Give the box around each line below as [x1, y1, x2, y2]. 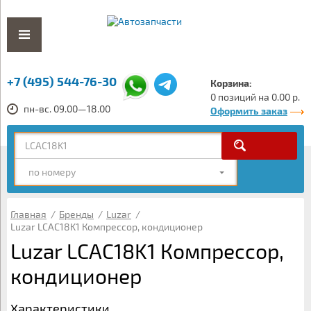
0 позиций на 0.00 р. [210, 91, 300, 103]
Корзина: [210, 77, 252, 89]
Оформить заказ [210, 105, 287, 117]
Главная [10, 208, 47, 220]
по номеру [28, 166, 76, 178]
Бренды [59, 208, 94, 220]
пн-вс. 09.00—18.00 [24, 103, 110, 115]
